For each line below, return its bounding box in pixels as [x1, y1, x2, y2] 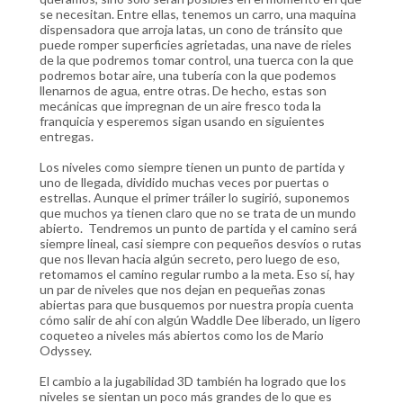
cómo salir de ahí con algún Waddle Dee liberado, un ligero [40, 311, 361, 327]
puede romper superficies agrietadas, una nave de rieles [40, 36, 352, 52]
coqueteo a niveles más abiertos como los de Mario [40, 327, 324, 343]
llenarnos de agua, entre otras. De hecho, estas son [40, 82, 327, 98]
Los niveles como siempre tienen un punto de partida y [40, 158, 345, 175]
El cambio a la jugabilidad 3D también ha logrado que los [40, 372, 346, 389]
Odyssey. [40, 342, 92, 358]
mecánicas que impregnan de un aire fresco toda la [40, 97, 321, 113]
